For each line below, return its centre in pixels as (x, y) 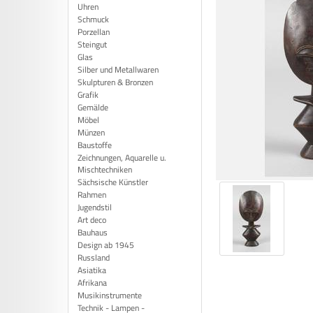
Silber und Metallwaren (118, 70)
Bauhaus (93, 232)
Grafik (88, 95)
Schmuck (93, 19)
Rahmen (92, 195)
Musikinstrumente (110, 295)
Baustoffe (95, 145)
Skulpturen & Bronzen (115, 82)
